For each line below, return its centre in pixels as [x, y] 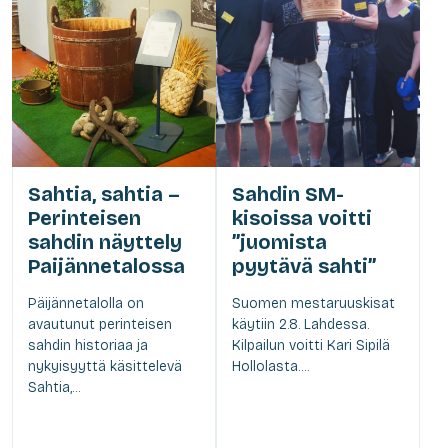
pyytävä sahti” [304, 265]
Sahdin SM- [288, 193]
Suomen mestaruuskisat [313, 303]
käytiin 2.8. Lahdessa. [300, 324]
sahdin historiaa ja [88, 345]
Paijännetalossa [106, 265]
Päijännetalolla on [86, 303]
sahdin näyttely [105, 241]
